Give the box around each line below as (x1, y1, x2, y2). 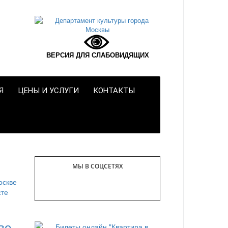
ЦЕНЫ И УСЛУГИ (18, 86, 79, 95)
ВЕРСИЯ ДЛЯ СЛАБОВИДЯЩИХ (46, 50, 149, 60)
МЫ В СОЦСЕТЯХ (72, 161, 123, 170)
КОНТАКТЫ (93, 86, 135, 95)
